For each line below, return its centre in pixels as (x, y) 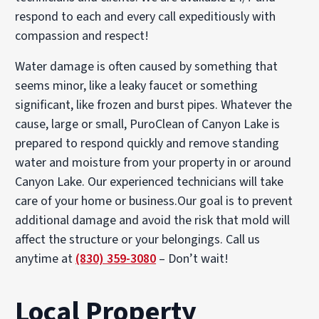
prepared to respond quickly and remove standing (147, 143)
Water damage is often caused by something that (147, 66)
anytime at (46, 258)
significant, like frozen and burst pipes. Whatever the (154, 105)
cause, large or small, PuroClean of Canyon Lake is (148, 124)
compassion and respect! (82, 36)
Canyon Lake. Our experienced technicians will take (150, 182)
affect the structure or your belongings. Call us (138, 239)
